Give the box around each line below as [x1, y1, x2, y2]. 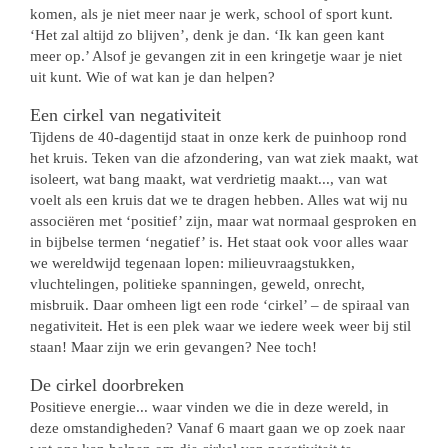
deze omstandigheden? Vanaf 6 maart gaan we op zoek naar [30, 420, 405, 436]
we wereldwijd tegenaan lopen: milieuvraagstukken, [30, 255, 355, 271]
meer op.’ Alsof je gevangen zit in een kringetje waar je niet [30, 48, 402, 64]
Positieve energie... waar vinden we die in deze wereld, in [30, 399, 389, 415]
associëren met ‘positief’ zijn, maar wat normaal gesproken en [30, 213, 417, 229]
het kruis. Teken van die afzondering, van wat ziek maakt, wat [30, 150, 418, 166]
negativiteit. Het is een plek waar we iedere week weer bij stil [30, 318, 411, 334]
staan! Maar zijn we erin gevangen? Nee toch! [30, 339, 317, 355]
